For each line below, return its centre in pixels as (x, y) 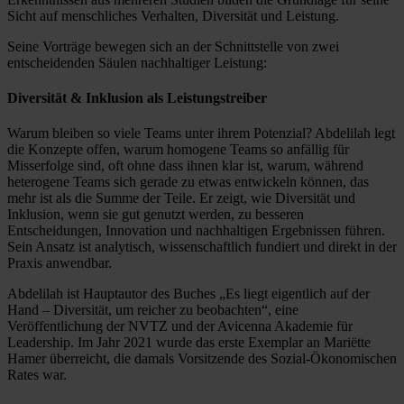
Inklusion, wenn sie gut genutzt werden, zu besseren (156, 215)
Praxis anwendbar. (60, 263)
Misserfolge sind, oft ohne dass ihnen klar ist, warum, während (185, 166)
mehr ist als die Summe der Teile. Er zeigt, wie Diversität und (181, 198)
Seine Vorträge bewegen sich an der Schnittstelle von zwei (173, 46)
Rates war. (37, 375)
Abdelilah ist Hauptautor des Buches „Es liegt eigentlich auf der (188, 294)
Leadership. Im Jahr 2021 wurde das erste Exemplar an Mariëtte (189, 343)
